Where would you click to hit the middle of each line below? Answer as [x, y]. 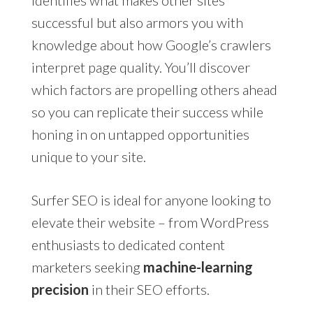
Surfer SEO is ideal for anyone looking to [151, 199]
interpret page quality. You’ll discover [140, 67]
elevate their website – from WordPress [150, 222]
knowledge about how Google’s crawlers [151, 44]
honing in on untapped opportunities [140, 134]
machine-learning [198, 267]
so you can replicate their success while [147, 111]
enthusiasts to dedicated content [128, 244]
